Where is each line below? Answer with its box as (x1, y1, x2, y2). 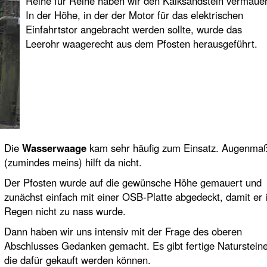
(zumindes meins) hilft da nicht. (4, 155, 142, 169)
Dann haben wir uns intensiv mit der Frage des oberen (4, 224, 242, 238)
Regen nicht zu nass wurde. (4, 204, 126, 218)
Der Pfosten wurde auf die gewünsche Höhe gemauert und (4, 175, 262, 190)
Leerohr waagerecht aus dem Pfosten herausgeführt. (25, 36, 257, 51)
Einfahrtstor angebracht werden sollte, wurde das (25, 22, 242, 36)
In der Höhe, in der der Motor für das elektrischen (25, 8, 243, 22)
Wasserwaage (21, 141, 86, 155)
